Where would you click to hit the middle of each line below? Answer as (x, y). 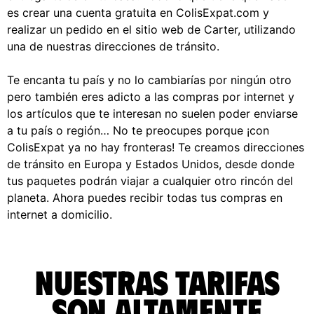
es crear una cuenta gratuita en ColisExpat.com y (138, 12)
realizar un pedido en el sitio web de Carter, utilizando (151, 29)
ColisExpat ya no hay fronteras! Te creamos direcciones (156, 147)
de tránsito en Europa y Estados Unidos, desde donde (151, 164)
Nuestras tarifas (157, 282)
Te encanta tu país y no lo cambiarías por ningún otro (149, 80)
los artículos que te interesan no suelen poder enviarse (152, 113)
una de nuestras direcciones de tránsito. (113, 46)
